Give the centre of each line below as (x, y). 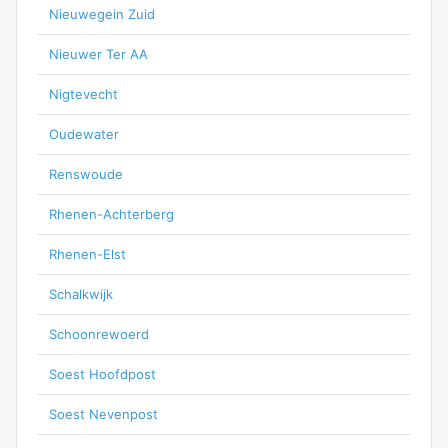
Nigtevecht (83, 94)
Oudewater (84, 134)
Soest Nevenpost (103, 414)
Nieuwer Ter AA (98, 54)
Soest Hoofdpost (102, 374)
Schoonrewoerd (99, 334)
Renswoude (86, 174)
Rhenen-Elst (87, 254)
